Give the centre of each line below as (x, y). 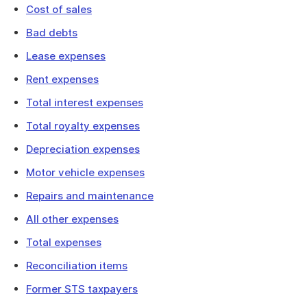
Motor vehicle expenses (85, 172)
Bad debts (52, 33)
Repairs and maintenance (90, 196)
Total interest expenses (85, 102)
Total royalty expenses (83, 126)
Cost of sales (59, 9)
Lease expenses (66, 56)
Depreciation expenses (83, 149)
